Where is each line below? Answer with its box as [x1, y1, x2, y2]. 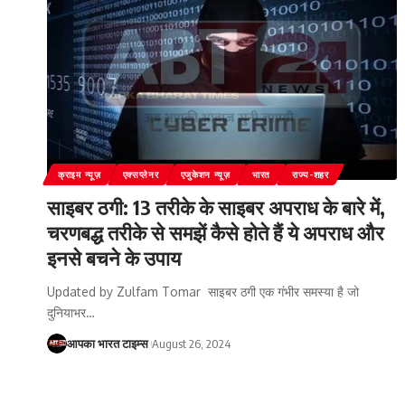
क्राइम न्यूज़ [58, 168, 101, 180]
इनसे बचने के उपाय [47, 244, 181, 270]
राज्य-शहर [291, 168, 329, 180]
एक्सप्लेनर [122, 168, 159, 180]
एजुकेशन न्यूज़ [180, 168, 231, 180]
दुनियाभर [47, 304, 86, 320]
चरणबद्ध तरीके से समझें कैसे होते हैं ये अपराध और [47, 219, 384, 245]
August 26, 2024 [152, 335, 231, 351]
